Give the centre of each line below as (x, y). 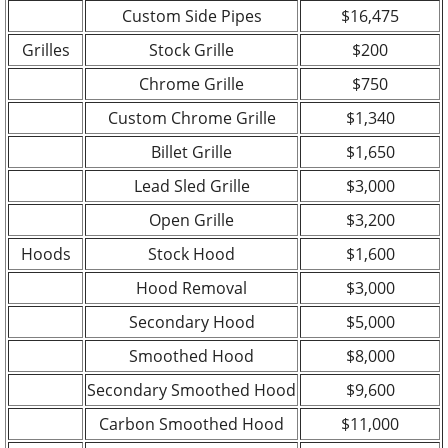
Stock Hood (191, 253)
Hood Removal (191, 287)
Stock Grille (191, 49)
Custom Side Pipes (191, 15)
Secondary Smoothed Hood (191, 389)
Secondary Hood (191, 321)
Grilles (45, 49)
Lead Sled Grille (191, 185)
